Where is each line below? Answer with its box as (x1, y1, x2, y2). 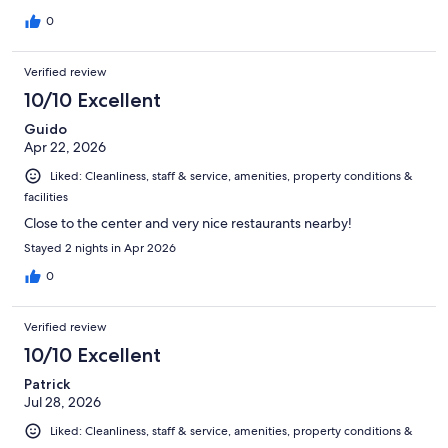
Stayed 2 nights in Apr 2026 (24, 239, 176, 256)
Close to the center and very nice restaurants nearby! (24, 213, 352, 232)
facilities (24, 188, 68, 205)
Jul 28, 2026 (24, 392, 101, 411)
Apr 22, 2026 (24, 137, 106, 156)
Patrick (24, 374, 70, 393)
